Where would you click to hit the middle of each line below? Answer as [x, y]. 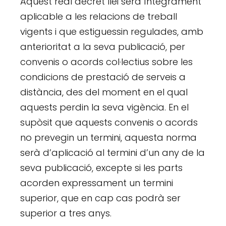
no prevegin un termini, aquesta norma [109, 137]
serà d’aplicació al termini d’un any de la [113, 152]
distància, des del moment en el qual [104, 92]
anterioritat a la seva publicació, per [103, 46]
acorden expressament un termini [97, 183]
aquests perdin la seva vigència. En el [105, 107]
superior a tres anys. [66, 213]
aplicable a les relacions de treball [99, 16]
